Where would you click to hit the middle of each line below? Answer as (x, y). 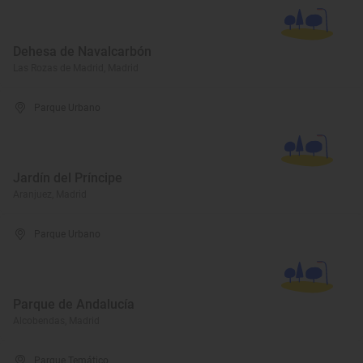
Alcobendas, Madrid (56, 321)
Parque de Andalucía (74, 304)
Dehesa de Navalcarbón (82, 51)
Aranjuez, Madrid (50, 194)
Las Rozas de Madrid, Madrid (76, 68)
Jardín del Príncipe (68, 178)
